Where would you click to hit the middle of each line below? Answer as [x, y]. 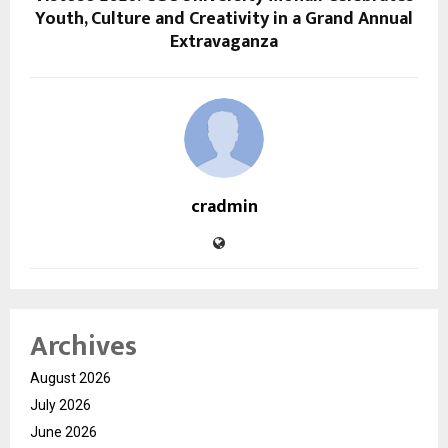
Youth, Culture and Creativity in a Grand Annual [224, 18]
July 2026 [60, 404]
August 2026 [70, 377]
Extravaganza [224, 41]
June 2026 [63, 431]
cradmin [224, 206]
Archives [83, 346]
